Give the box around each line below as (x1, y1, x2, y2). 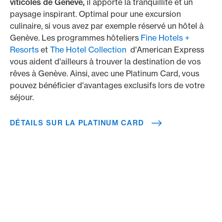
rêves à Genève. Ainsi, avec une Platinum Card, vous (10, 68, 199, 78)
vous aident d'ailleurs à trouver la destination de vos (10, 56, 201, 66)
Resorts (10, 45, 41, 55)
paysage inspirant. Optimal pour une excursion (10, 9, 181, 19)
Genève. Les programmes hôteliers (10, 33, 141, 43)
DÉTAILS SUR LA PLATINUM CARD (10, 118, 144, 127)
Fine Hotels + (141, 33, 190, 43)
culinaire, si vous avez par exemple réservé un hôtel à (10, 21, 204, 31)
